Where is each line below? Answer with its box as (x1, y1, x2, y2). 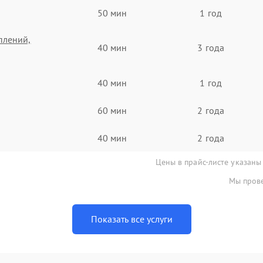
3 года (197, 42, 224, 53)
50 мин (97, 6, 127, 19)
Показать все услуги (90, 213, 173, 225)
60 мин (97, 104, 127, 116)
